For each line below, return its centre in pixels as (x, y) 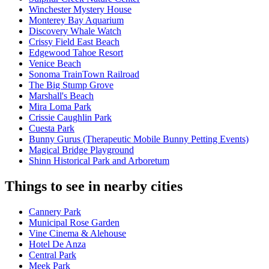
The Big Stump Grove (71, 85)
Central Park (53, 255)
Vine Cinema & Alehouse (77, 234)
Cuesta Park (52, 128)
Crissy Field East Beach (74, 42)
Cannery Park (55, 212)
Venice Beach (55, 64)
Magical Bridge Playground (81, 150)
